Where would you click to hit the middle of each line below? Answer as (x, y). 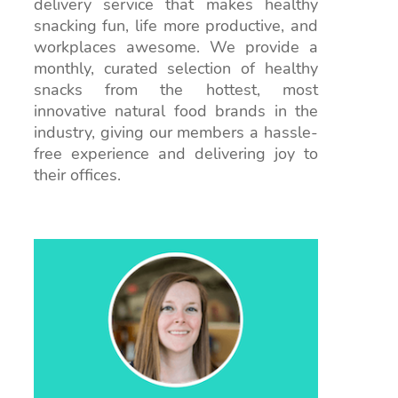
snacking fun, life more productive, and (175, 25)
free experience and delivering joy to (175, 153)
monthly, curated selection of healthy (175, 68)
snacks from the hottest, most (175, 89)
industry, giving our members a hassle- (175, 132)
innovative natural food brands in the (175, 111)
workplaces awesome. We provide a (175, 47)
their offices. (77, 175)
